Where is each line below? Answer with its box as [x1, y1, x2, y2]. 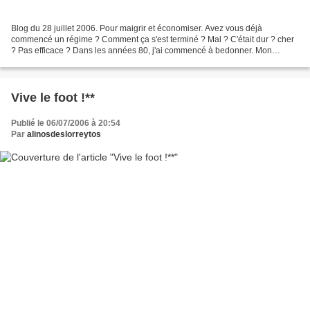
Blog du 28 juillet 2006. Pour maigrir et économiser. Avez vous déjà [11, 24, 262, 34]
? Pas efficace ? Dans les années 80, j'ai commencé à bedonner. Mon [11, 46, 272, 56]
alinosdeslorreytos [27, 129, 101, 140]
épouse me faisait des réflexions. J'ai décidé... [11, 57, 183, 67]
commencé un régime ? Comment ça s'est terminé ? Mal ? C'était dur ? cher [11, 35, 294, 45]
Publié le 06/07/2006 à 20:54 [11, 118, 120, 129]
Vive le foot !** [11, 91, 95, 105]
